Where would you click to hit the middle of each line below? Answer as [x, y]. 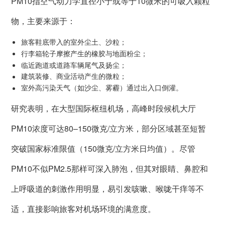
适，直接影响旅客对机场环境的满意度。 [84, 208]
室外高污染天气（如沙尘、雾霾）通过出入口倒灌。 [102, 88]
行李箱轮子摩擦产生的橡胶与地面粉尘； [85, 53]
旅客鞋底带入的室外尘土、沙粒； [74, 42]
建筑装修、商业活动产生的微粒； [74, 76]
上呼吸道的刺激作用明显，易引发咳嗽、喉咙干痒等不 [108, 188]
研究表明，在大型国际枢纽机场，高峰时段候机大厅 [104, 108]
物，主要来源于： [43, 21]
